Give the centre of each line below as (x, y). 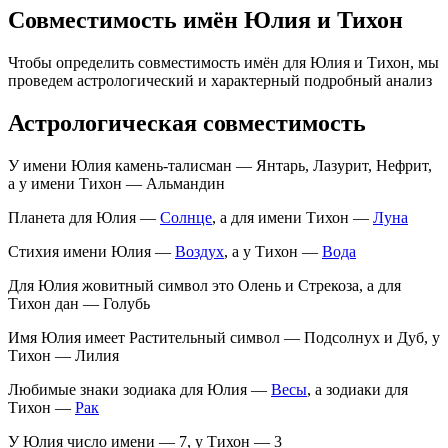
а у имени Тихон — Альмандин (116, 183)
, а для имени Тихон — (292, 217)
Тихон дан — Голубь (79, 303)
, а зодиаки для (357, 389)
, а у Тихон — (273, 251)
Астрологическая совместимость (187, 122)
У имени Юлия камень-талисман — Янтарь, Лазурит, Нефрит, (220, 165)
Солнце (186, 217)
